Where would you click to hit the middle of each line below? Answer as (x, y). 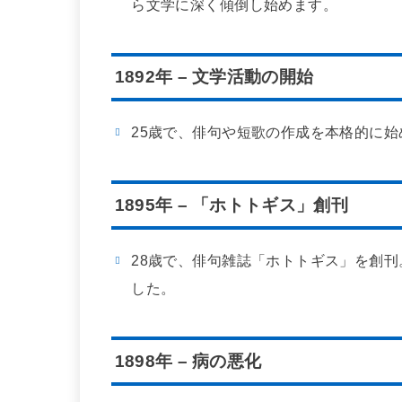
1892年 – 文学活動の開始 (214, 76)
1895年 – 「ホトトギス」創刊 (231, 205)
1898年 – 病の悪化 (188, 361)
